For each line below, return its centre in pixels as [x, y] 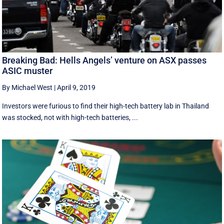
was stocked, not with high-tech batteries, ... [70, 118]
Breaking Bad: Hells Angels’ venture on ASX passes [104, 60]
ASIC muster [27, 71]
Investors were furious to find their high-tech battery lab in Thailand [106, 106]
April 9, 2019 [76, 88]
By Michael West [27, 88]
